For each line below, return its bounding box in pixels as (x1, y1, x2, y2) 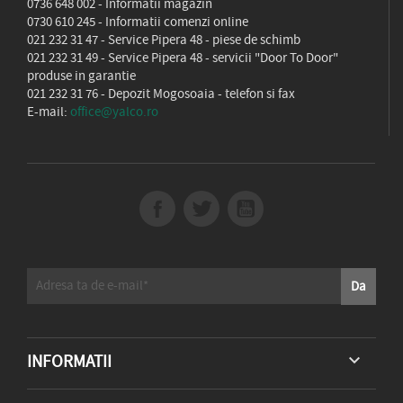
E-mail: (27, 103, 70, 121)
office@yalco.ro (70, 103, 158, 121)
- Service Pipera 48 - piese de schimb (98, 31, 300, 49)
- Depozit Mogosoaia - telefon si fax (98, 85, 295, 103)
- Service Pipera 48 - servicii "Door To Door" (98, 49, 338, 67)
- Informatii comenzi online (95, 13, 248, 31)
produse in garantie (27, 67, 136, 85)
